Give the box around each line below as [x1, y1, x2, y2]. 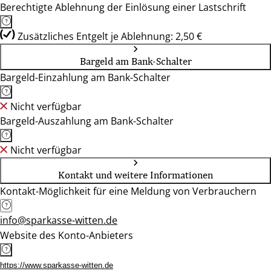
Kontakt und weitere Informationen [58, 169, 213, 181]
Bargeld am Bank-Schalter [79, 55, 192, 67]
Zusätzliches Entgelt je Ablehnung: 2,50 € [18, 30, 202, 43]
